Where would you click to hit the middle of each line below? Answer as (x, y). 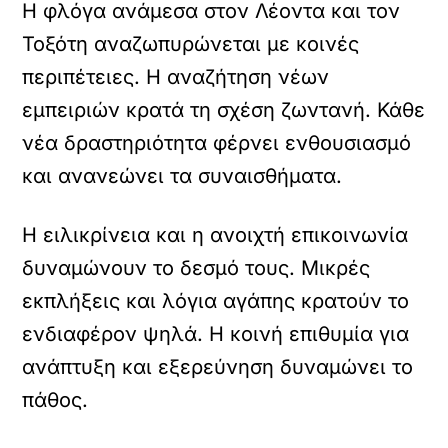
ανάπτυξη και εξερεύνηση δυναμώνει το (218, 367)
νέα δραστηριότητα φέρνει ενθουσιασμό (217, 143)
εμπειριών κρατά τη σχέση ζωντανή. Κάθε (224, 110)
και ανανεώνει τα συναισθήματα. (182, 176)
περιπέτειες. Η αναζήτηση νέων (176, 77)
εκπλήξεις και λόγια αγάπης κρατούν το (216, 301)
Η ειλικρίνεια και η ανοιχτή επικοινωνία (215, 235)
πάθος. (55, 400)
